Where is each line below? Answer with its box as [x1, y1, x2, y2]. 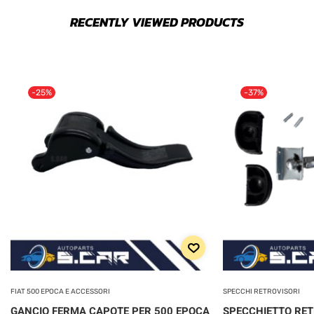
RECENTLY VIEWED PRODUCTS [70, 12, 244, 32]
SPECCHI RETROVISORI [223, 287, 300, 296]
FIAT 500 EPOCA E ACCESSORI [11, 287, 110, 296]
